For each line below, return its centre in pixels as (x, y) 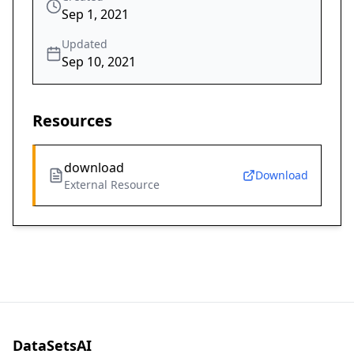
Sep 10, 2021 (99, 62)
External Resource (112, 185)
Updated (85, 44)
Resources (72, 121)
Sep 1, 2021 (95, 15)
